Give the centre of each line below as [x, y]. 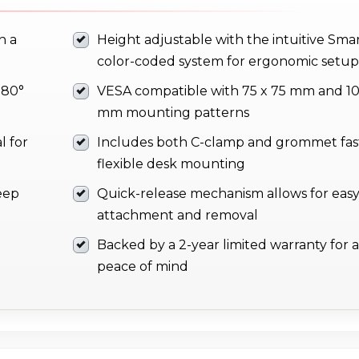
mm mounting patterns [173, 113]
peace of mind [143, 267]
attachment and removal [177, 216]
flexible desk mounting [171, 164]
